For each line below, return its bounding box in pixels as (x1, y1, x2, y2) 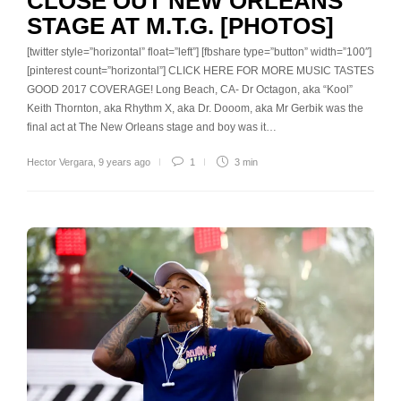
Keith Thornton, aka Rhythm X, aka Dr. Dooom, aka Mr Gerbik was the (27, 101, 363, 115)
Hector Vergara (27, 156, 93, 167)
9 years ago (98, 156, 150, 167)
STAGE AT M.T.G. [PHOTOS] (27, 12, 334, 39)
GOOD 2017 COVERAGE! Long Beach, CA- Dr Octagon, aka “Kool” (27, 82, 353, 96)
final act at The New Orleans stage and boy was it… (27, 120, 277, 133)
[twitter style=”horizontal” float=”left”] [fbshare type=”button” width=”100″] (27, 45, 371, 58)
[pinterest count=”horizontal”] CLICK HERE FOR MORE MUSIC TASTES (27, 64, 374, 77)
